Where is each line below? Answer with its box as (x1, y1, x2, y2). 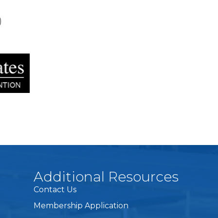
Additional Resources (34, 168, 179, 185)
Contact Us (34, 184, 77, 194)
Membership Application (34, 200, 129, 210)
